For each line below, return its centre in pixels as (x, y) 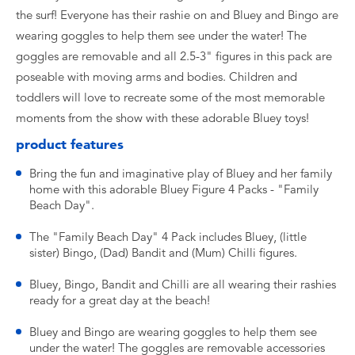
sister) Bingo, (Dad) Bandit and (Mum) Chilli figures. (163, 253)
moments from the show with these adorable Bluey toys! (162, 118)
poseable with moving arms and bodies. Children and (157, 77)
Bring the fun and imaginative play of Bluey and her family (181, 174)
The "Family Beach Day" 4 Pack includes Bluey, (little (168, 237)
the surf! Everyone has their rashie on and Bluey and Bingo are (177, 15)
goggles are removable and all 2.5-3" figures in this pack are (174, 56)
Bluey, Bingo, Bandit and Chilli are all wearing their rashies (183, 284)
